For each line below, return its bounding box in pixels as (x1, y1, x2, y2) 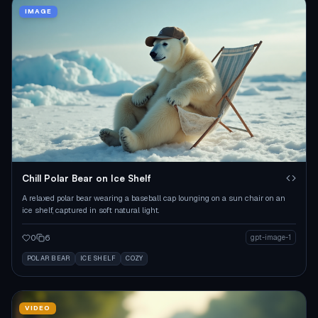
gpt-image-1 (251, 233, 291, 243)
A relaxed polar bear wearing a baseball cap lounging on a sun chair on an (22, 193, 285, 204)
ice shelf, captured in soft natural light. (22, 205, 159, 216)
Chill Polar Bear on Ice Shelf (22, 172, 151, 185)
